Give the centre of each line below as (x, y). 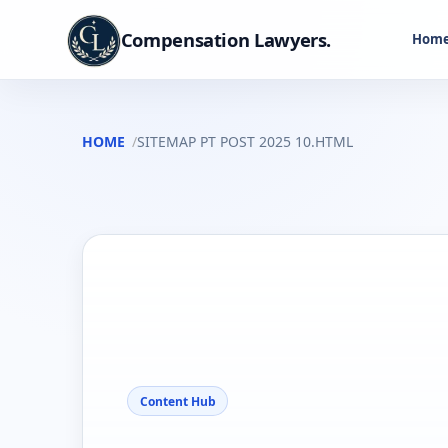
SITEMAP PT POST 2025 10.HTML (245, 141)
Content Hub (177, 401)
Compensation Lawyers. (226, 39)
